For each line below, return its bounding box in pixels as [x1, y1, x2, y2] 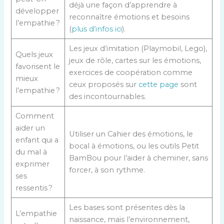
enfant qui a [15, 135, 58, 145]
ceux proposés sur [68, 80, 138, 89]
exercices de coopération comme [68, 68, 192, 77]
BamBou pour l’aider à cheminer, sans [68, 153, 208, 163]
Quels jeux [15, 50, 53, 59]
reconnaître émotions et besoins [68, 12, 189, 22]
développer [15, 6, 59, 16]
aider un [15, 123, 45, 133]
